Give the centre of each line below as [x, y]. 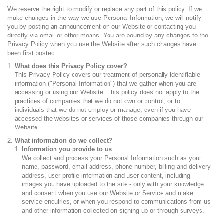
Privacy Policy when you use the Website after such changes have [102, 44]
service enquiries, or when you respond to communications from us [116, 202]
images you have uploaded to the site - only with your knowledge [113, 184]
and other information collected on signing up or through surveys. [113, 210]
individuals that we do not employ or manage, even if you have [103, 110]
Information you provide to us [67, 149]
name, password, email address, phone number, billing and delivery [116, 167]
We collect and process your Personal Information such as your [111, 158]
